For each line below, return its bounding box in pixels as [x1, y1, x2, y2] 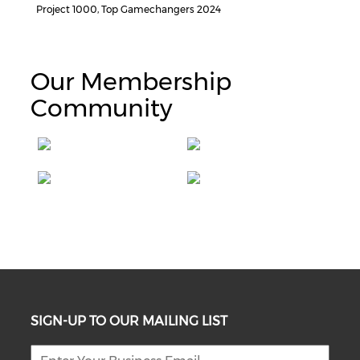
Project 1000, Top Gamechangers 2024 [36, 3, 221, 15]
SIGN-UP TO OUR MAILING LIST [31, 313, 228, 329]
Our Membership [31, 67, 232, 96]
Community [31, 93, 173, 123]
